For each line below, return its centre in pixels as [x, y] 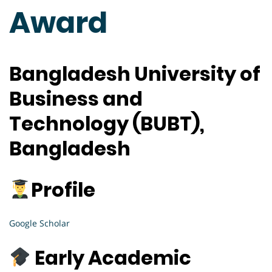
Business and [76, 99]
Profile [63, 189]
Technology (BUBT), [107, 124]
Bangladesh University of [135, 74]
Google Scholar [39, 223]
